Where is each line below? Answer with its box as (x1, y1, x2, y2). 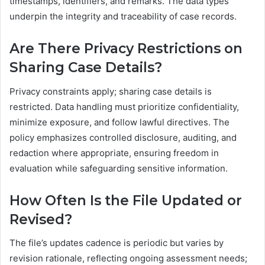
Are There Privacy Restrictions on (9, 40, 243, 57)
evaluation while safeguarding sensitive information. (9, 162, 228, 174)
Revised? (9, 211, 72, 228)
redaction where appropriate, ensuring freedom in (9, 147, 219, 159)
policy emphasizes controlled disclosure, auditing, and (9, 131, 237, 143)
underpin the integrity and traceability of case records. (9, 11, 237, 22)
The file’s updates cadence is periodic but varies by (9, 237, 224, 249)
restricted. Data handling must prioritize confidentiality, (9, 101, 239, 112)
